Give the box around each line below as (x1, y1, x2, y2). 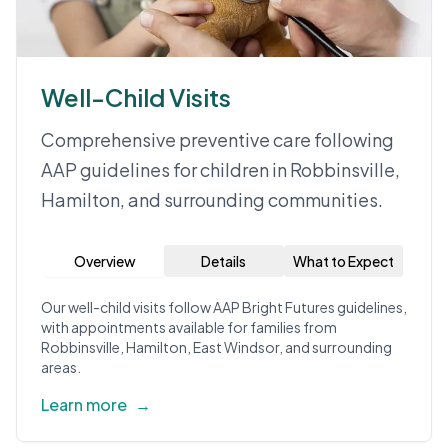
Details (201, 252, 247, 270)
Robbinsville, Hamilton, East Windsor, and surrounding (41, 338, 392, 356)
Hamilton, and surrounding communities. (41, 188, 383, 211)
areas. (41, 358, 81, 376)
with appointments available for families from (41, 318, 337, 336)
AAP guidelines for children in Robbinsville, (41, 158, 400, 181)
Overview (73, 252, 136, 270)
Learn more (41, 394, 127, 415)
